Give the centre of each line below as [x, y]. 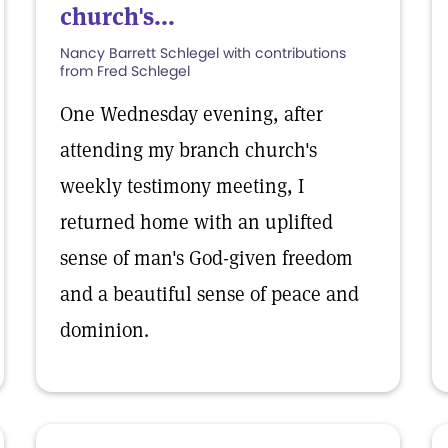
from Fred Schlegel [125, 71]
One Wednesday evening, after [191, 114]
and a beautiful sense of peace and [209, 294]
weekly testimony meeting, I [182, 186]
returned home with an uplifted [196, 222]
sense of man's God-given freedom [206, 258]
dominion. [104, 330]
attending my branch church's [188, 150]
